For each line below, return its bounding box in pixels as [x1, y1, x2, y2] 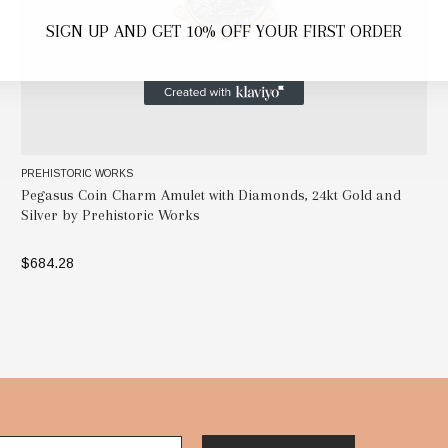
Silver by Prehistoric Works [20, 205, 200, 224]
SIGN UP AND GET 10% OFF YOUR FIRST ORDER [46, 21, 402, 41]
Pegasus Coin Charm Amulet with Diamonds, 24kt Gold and [20, 185, 401, 204]
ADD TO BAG [181, 293, 266, 309]
